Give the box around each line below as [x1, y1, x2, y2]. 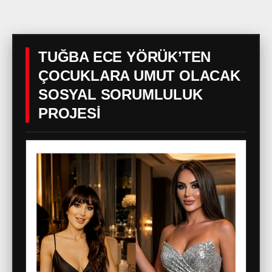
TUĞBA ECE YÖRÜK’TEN [38, 48, 211, 65]
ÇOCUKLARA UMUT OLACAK [38, 67, 240, 84]
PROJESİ [38, 104, 101, 121]
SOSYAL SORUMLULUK [38, 86, 203, 103]
